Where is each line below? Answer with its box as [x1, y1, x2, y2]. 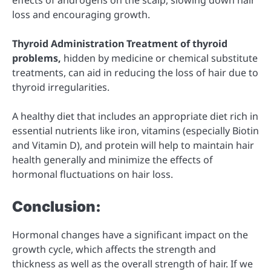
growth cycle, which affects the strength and [12, 243, 216, 256]
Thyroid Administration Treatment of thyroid [12, 37, 227, 51]
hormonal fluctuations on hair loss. [12, 168, 173, 181]
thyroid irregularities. [12, 80, 109, 94]
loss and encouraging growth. [12, 7, 150, 21]
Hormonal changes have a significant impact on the [12, 228, 248, 242]
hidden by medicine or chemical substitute [61, 51, 258, 65]
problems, [12, 51, 61, 65]
